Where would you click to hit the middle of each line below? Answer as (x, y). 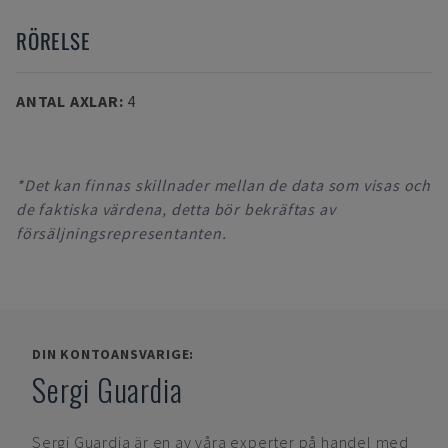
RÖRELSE (53, 40)
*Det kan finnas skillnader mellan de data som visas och (223, 185)
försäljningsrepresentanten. (121, 233)
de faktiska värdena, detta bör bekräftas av (176, 209)
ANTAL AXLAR (67, 101)
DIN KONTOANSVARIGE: (113, 354)
